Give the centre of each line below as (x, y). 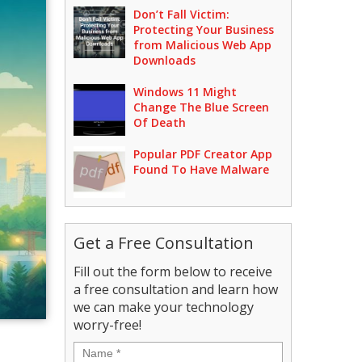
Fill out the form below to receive (173, 271)
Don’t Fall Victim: (182, 14)
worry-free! (108, 325)
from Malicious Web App (203, 45)
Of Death (160, 122)
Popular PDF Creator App (203, 154)
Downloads (165, 60)
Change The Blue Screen (202, 107)
